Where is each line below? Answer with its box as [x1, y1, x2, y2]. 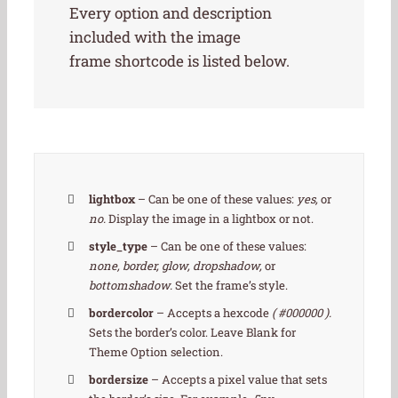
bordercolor [89, 305, 155, 322]
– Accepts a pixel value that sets [148, 371, 328, 388]
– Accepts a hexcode [154, 305, 273, 322]
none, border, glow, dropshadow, [89, 258, 266, 275]
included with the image [69, 26, 241, 47]
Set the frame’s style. [172, 277, 289, 294]
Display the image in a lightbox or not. [108, 210, 314, 227]
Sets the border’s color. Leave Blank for [89, 324, 297, 341]
